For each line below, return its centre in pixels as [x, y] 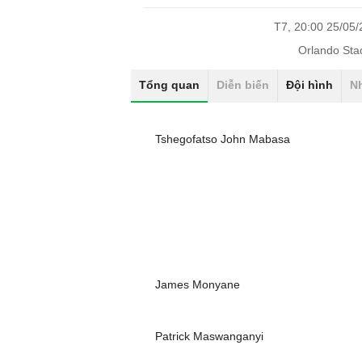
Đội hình [309, 85]
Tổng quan [169, 85]
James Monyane [198, 284]
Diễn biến [243, 85]
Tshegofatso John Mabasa [223, 139]
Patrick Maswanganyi [209, 336]
